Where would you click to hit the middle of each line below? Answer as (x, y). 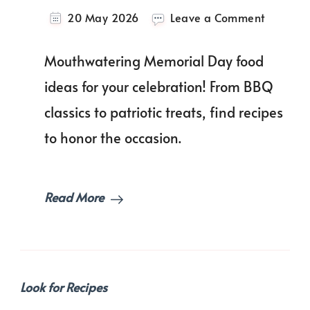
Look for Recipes (64, 287)
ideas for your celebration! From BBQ (159, 87)
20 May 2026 (103, 18)
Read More (74, 197)
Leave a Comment (218, 18)
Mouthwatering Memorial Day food (154, 61)
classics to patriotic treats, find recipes (164, 112)
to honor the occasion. (113, 138)
